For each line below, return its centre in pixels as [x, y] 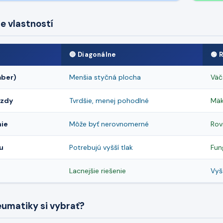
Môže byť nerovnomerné [109, 124]
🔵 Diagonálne [93, 55]
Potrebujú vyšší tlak [101, 148]
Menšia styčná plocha [105, 77]
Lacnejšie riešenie [98, 171]
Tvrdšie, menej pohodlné [109, 101]
